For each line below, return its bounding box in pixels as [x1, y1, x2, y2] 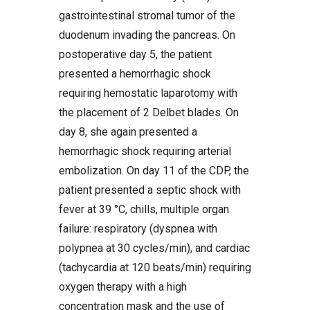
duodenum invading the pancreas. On [59, 28, 235, 42]
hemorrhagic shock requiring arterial [59, 145, 231, 158]
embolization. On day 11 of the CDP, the [59, 164, 249, 177]
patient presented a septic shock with [59, 183, 241, 197]
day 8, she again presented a [59, 125, 197, 138]
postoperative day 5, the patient [59, 48, 212, 61]
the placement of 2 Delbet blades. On [59, 106, 239, 119]
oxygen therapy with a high [59, 280, 187, 293]
